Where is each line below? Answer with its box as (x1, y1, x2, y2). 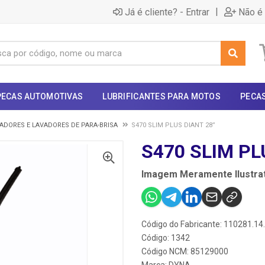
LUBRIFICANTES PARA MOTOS (102, 92, 221, 101)
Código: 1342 (141, 233, 190, 243)
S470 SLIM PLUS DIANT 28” (131, 121, 215, 129)
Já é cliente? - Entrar (125, 6, 209, 18)
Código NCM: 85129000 (141, 247, 228, 256)
